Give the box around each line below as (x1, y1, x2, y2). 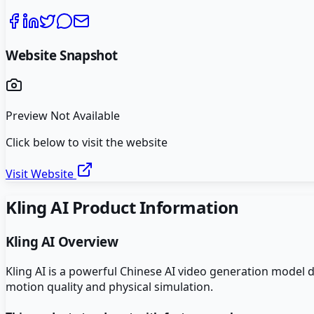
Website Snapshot (6, 46, 118, 64)
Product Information (68, 196, 239, 219)
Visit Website (6, 166, 76, 182)
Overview (55, 233, 118, 251)
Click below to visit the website (6, 135, 168, 151)
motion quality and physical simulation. (6, 278, 213, 294)
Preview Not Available (6, 108, 120, 124)
